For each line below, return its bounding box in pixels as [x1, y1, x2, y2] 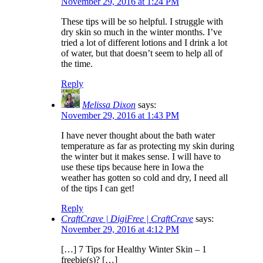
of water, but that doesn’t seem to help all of [61, 48, 222, 59]
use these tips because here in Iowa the [61, 162, 204, 173]
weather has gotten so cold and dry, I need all [61, 173, 228, 183]
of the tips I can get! [61, 183, 134, 194]
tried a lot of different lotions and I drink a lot [61, 38, 227, 48]
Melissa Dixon [82, 100, 136, 110]
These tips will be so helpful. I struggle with [61, 16, 223, 27]
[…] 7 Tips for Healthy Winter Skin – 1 [61, 244, 207, 255]
